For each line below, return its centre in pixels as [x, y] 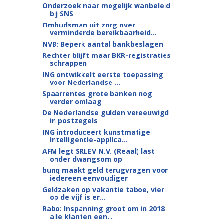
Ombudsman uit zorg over [88, 25]
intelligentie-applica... [88, 140]
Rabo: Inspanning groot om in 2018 [103, 208]
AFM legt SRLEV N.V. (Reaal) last [98, 151]
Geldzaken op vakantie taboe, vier [103, 189]
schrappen [68, 63]
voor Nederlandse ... [85, 82]
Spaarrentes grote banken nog [97, 94]
